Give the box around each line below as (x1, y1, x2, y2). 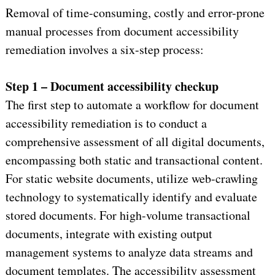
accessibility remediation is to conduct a (5, 114, 207, 131)
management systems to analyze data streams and (5, 243, 253, 260)
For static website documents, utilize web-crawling (5, 169, 258, 187)
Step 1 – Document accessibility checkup (5, 77, 219, 95)
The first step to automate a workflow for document (5, 96, 259, 113)
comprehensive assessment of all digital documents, (5, 133, 265, 150)
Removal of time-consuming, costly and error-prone (5, 4, 265, 21)
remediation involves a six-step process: (5, 41, 204, 58)
